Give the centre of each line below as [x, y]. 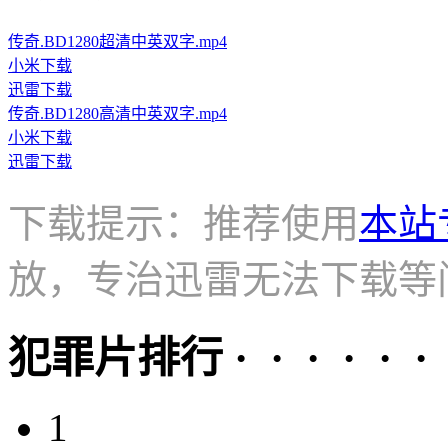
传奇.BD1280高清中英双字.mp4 [117, 113]
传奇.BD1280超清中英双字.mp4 [117, 41]
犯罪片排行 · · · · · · [218, 359]
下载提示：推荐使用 [183, 223]
